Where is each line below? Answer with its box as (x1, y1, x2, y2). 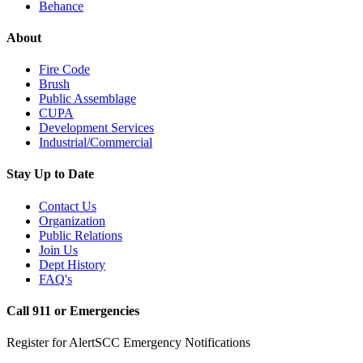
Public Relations (39, 228, 122, 242)
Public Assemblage (39, 92, 136, 106)
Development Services (39, 121, 154, 135)
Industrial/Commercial (39, 135, 152, 150)
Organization (39, 213, 105, 228)
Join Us (39, 242, 78, 257)
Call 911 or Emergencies (6, 303, 139, 318)
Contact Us (39, 199, 96, 213)
